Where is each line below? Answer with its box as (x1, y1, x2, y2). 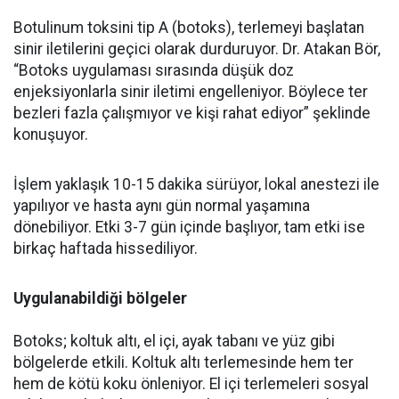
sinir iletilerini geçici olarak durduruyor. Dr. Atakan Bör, (13, 40, 380, 59)
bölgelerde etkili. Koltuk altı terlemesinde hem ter (13, 354, 354, 372)
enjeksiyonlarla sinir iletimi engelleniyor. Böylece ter (13, 83, 368, 102)
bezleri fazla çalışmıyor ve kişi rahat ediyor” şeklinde (13, 104, 370, 123)
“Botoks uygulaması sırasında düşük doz (13, 61, 294, 80)
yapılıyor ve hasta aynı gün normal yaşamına (13, 197, 310, 216)
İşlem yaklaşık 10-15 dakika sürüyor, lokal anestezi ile (13, 175, 379, 194)
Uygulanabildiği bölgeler (13, 289, 187, 308)
